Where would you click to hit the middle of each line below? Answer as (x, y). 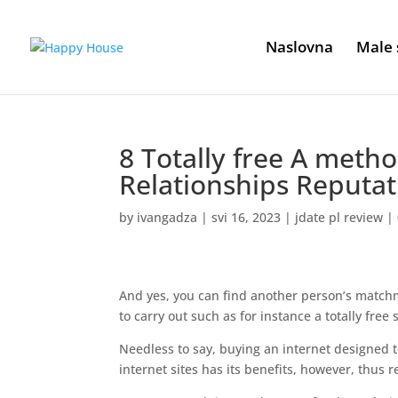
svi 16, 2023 (247, 217)
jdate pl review (339, 217)
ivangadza (167, 217)
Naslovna (299, 47)
